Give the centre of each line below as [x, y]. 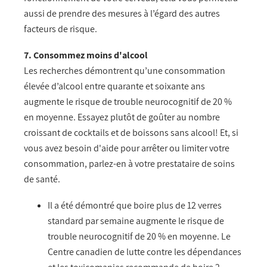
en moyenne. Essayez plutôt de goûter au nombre [122, 117]
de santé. [42, 179]
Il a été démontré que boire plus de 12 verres [135, 206]
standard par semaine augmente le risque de [136, 221]
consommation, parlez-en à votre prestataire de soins [129, 164]
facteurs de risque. [62, 29]
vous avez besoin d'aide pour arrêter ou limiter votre [127, 148]
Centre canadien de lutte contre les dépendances [145, 252]
